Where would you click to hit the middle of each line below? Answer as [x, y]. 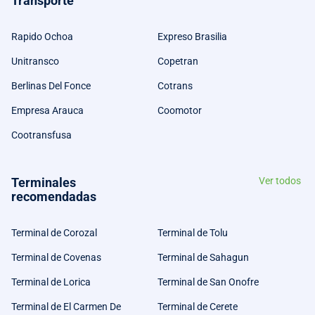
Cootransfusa [41, 135]
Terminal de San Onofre [208, 282]
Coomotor [180, 110]
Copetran [178, 61]
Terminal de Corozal [54, 232]
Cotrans [175, 85]
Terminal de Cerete [198, 306]
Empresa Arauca [47, 110]
